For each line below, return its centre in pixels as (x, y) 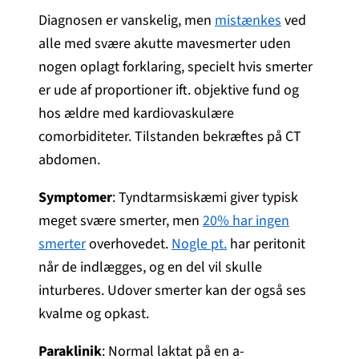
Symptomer (75, 197)
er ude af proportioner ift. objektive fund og (169, 90)
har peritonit (266, 244)
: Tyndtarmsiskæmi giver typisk (205, 197)
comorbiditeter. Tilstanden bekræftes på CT (170, 136)
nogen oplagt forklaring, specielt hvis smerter (175, 67)
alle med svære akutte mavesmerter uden (165, 43)
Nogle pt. (199, 244)
